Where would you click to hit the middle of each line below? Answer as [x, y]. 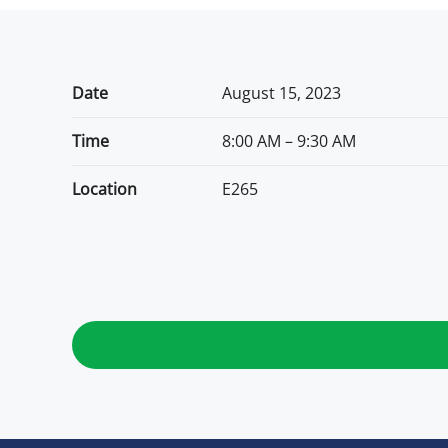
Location [104, 189]
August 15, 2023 [281, 93]
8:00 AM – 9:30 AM [289, 141]
